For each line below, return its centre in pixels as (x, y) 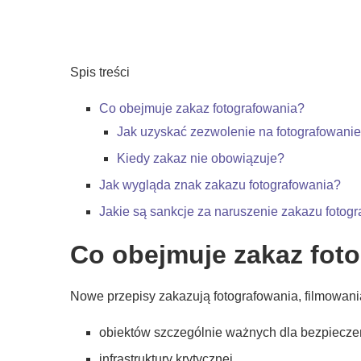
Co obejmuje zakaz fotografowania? (202, 108)
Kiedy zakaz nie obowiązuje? (201, 158)
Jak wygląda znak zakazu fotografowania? (220, 185)
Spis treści (100, 72)
